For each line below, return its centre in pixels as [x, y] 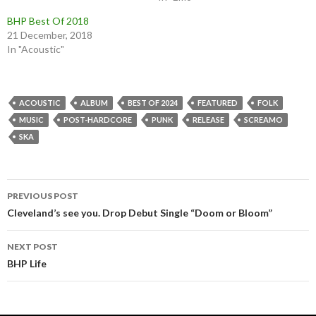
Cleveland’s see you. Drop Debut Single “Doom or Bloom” [140, 213]
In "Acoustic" [36, 49]
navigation [51, 215]
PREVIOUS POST [43, 196]
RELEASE [208, 120]
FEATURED [218, 103]
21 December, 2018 [50, 35]
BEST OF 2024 [153, 103]
